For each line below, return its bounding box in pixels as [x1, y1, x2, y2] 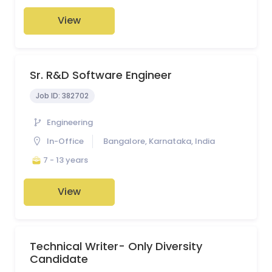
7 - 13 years [43, 154, 88, 166]
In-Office [47, 135, 84, 148]
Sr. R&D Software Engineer [30, 67, 172, 83]
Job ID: [36, 90, 62, 101]
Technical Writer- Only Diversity [30, 238, 202, 254]
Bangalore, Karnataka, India [103, 135, 215, 148]
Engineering [47, 117, 93, 129]
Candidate [30, 251, 88, 267]
